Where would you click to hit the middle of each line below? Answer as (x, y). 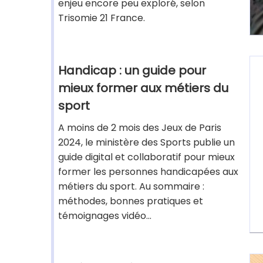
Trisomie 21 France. (102, 18)
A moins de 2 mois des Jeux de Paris (140, 128)
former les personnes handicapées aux (148, 172)
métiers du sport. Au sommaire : (131, 186)
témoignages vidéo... (105, 216)
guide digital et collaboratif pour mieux (146, 157)
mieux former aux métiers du (143, 88)
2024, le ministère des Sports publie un (146, 142)
